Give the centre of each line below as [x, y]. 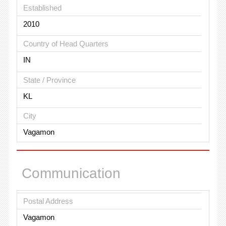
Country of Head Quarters [66, 44]
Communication [71, 173]
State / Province [49, 80]
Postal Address [48, 201]
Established [42, 8]
